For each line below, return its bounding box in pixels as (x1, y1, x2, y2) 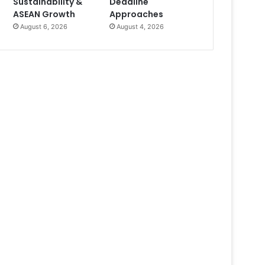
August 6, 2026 (20, 22, 68, 31)
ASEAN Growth (13, 8, 76, 21)
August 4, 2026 (117, 22, 164, 31)
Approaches (109, 8, 164, 21)
